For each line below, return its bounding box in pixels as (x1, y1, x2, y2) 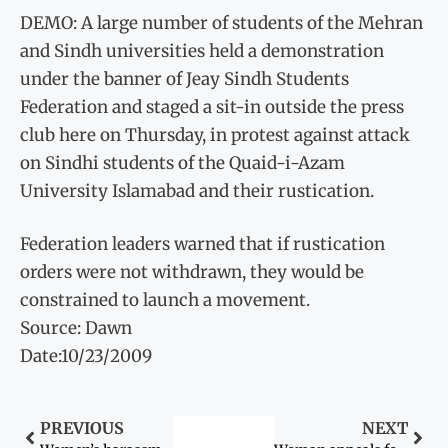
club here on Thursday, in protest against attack (20, 123, 410, 146)
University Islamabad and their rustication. (20, 179, 374, 202)
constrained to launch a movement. (20, 289, 310, 312)
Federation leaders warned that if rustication (20, 233, 385, 256)
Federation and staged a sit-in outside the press (20, 95, 404, 118)
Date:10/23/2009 (20, 345, 152, 368)
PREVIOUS (40, 417, 124, 438)
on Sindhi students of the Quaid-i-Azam (20, 151, 345, 174)
